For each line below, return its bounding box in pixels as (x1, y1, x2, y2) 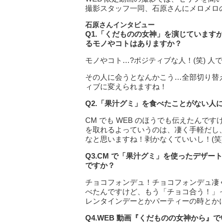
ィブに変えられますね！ (85, 82, 167, 91)
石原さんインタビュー (85, 21, 155, 29)
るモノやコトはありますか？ (85, 39, 182, 48)
